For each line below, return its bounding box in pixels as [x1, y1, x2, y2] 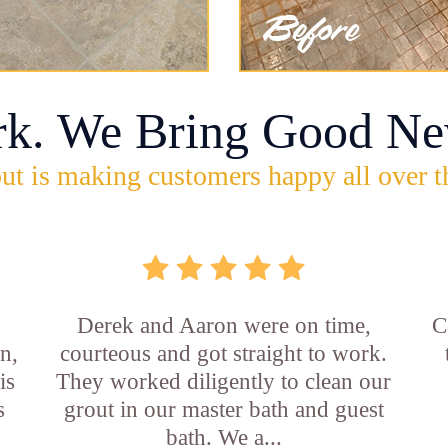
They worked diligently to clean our [56, 369, 392, 394]
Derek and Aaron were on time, [76, 313, 371, 338]
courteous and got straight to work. [60, 341, 388, 366]
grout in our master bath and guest [63, 397, 384, 422]
